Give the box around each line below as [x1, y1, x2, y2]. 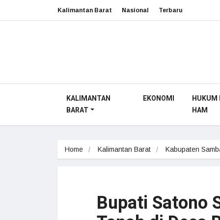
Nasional [122, 6, 149, 14]
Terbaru [159, 6, 183, 14]
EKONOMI [142, 93, 174, 104]
